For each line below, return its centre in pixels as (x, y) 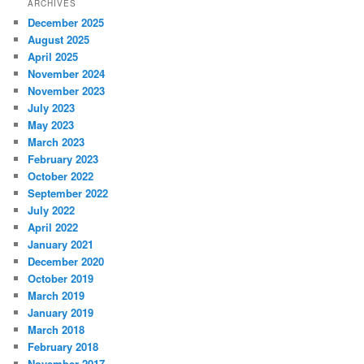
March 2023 (56, 141)
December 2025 (66, 22)
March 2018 (56, 329)
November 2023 (67, 90)
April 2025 (53, 56)
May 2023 (51, 124)
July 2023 (52, 107)
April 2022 (53, 227)
